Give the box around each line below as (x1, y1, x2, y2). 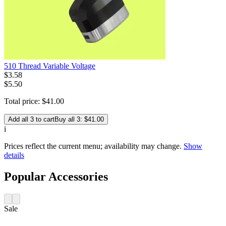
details (4, 151, 24, 160)
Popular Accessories (4, 170, 108, 184)
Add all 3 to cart (8, 116, 54, 124)
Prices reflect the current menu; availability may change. (4, 142, 182, 151)
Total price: (4, 97, 42, 106)
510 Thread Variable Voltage (4, 62, 95, 71)
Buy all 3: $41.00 (54, 116, 104, 124)
